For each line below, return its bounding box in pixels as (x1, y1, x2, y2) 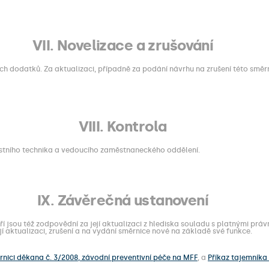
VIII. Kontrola (78, 118, 167, 135)
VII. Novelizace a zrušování (32, 37, 213, 54)
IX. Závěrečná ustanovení (37, 192, 208, 209)
